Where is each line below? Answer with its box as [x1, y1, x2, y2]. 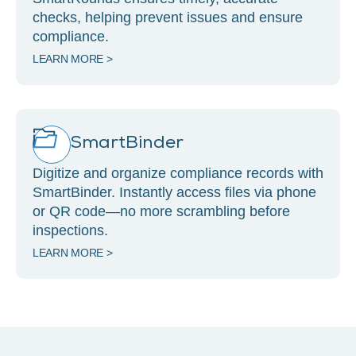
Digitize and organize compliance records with [33, 165, 323, 182]
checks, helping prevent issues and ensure [33, 10, 303, 26]
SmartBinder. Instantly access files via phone [33, 184, 316, 201]
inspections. [33, 222, 108, 239]
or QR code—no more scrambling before [33, 203, 290, 220]
